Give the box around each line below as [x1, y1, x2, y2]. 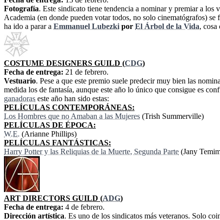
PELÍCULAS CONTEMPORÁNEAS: [4, 103, 135, 112]
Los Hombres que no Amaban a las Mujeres [4, 112, 140, 121]
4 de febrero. [63, 203, 105, 212]
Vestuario [4, 77, 36, 85]
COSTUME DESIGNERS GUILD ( [4, 59, 125, 68]
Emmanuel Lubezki [54, 22, 119, 31]
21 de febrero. [63, 68, 109, 77]
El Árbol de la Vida [135, 22, 199, 31]
